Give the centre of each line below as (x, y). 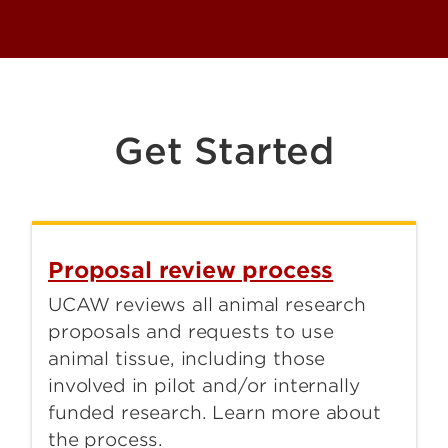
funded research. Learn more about (214, 413)
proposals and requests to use (191, 332)
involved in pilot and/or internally (204, 386)
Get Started (224, 151)
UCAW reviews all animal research (207, 305)
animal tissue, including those (187, 359)
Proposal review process (191, 270)
